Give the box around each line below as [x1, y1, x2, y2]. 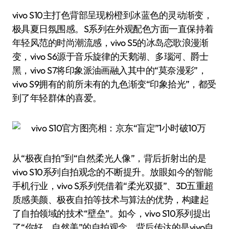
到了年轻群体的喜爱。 [12, 92, 102, 104]
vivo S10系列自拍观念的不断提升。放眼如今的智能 [12, 166, 213, 178]
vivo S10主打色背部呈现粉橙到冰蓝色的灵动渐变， [12, 9, 213, 21]
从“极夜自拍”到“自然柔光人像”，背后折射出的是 [12, 152, 207, 164]
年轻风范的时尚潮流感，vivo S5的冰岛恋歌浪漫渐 [12, 37, 209, 49]
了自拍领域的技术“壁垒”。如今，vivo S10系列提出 [12, 208, 211, 219]
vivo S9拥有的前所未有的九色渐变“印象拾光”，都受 [12, 78, 216, 90]
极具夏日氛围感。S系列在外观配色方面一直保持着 [12, 23, 214, 35]
